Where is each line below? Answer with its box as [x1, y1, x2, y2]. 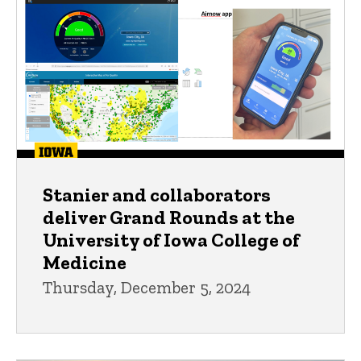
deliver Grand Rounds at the [43, 205, 295, 230]
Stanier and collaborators [43, 183, 271, 207]
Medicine [43, 251, 127, 275]
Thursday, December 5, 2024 [43, 277, 251, 298]
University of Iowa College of [43, 228, 300, 252]
